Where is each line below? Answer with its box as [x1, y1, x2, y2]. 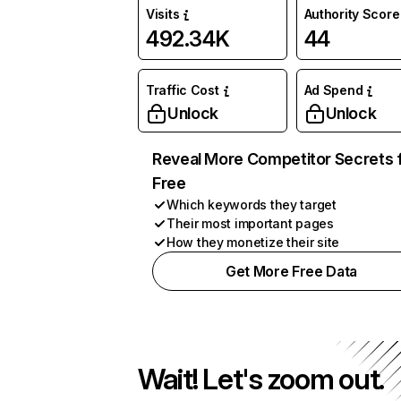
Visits [146, 6, 180, 21]
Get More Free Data [225, 262, 358, 280]
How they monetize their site [166, 235, 340, 250]
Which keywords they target [166, 197, 337, 212]
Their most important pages [166, 216, 334, 231]
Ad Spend [303, 82, 363, 98]
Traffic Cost [146, 82, 219, 98]
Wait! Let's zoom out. [138, 362, 385, 397]
